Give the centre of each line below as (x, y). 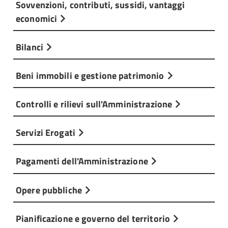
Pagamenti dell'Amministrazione (83, 161)
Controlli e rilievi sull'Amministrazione (95, 104)
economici (38, 18)
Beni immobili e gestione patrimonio (91, 75)
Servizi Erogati (47, 133)
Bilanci (31, 47)
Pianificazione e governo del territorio (94, 218)
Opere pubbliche (50, 190)
